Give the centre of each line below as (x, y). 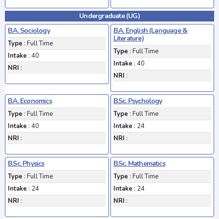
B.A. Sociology (29, 30)
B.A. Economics (30, 101)
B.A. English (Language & (150, 30)
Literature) (128, 38)
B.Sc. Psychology (138, 101)
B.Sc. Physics (26, 163)
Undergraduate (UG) (109, 16)
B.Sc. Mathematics (139, 163)
